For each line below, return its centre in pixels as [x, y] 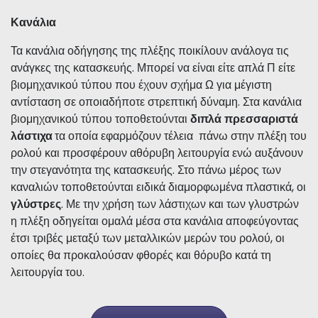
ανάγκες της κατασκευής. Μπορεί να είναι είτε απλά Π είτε [153, 67]
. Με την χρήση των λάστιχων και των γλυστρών [180, 204]
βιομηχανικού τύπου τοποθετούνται [100, 119]
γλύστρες [36, 204]
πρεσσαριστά [261, 119]
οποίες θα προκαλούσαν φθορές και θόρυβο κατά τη [141, 255]
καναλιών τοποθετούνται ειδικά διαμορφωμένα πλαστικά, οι [158, 187]
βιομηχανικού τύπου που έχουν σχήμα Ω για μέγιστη [141, 84]
